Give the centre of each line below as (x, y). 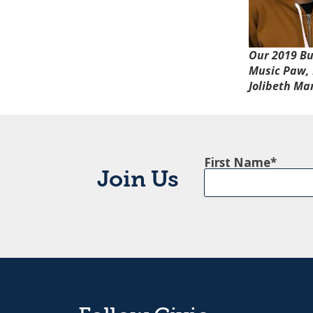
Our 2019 (274, 56)
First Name (237, 163)
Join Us (138, 181)
